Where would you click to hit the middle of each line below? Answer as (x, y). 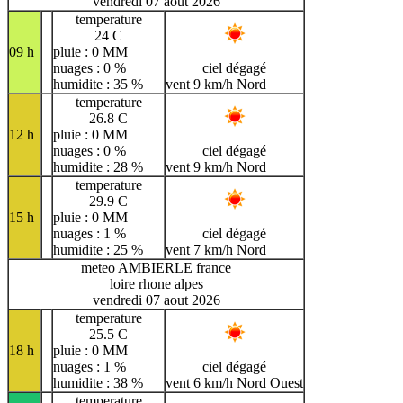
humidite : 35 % (98, 85)
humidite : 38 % (98, 383)
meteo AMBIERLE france (156, 268)
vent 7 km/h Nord (216, 250)
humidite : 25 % (98, 250)
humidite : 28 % (98, 167)
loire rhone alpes (156, 284)
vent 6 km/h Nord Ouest (234, 383)
